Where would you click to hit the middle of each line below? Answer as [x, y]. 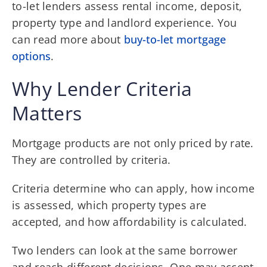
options [31, 56]
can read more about [68, 39]
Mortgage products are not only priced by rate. [133, 143]
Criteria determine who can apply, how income [133, 188]
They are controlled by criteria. [91, 159]
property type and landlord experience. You [125, 22]
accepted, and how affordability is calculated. [130, 221]
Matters [47, 113]
